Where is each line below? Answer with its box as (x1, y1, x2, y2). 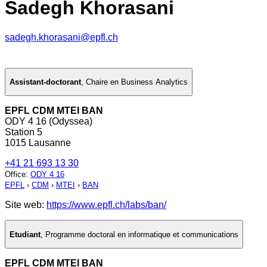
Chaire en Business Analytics (86, 77, 188, 87)
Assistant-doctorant (10, 77, 81, 87)
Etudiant (10, 229, 41, 239)
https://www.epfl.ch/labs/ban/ (46, 200, 166, 210)
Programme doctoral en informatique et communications (45, 229, 238, 239)
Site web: (5, 200, 46, 210)
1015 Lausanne (5, 138, 71, 148)
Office (5, 170, 26, 179)
